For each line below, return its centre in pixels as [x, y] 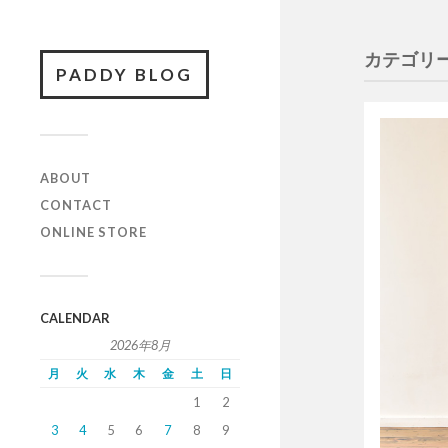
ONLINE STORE [93, 232]
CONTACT [76, 205]
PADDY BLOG [124, 74]
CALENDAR [75, 318]
